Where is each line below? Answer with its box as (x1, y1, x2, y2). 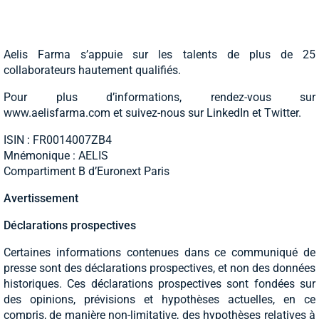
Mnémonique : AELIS (4, 149, 108, 163)
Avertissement (4, 192, 78, 206)
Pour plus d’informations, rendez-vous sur (4, 90, 315, 105)
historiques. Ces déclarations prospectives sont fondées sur (4, 277, 315, 291)
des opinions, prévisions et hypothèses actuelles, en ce (4, 293, 315, 307)
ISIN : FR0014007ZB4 (4, 133, 112, 147)
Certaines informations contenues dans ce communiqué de (4, 246, 315, 260)
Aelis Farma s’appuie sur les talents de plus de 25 (4, 48, 315, 62)
